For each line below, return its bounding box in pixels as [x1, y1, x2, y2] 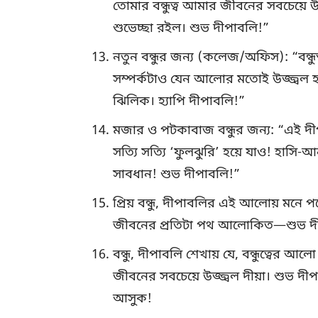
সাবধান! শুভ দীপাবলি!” [113, 166, 240, 184]
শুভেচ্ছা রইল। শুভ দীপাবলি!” [113, 20, 269, 38]
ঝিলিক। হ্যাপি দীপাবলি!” [113, 93, 245, 111]
